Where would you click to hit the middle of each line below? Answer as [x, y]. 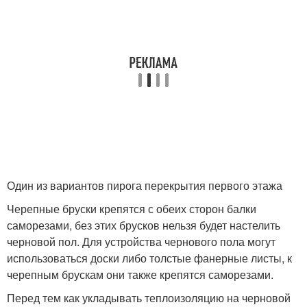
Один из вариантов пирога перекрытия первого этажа [145, 185]
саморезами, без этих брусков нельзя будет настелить [144, 225]
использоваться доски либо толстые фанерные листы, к [149, 258]
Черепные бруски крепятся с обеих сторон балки [132, 209]
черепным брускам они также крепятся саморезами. [140, 274]
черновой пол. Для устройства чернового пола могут [141, 242]
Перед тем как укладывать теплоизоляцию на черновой [149, 298]
